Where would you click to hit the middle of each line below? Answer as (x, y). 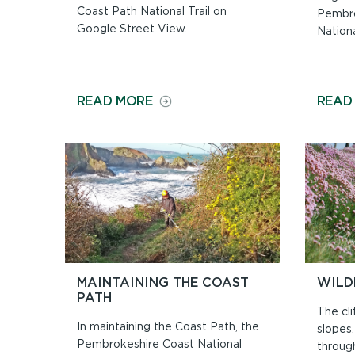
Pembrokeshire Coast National (159, 344)
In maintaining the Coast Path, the (168, 327)
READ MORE (115, 100)
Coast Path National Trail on (151, 11)
